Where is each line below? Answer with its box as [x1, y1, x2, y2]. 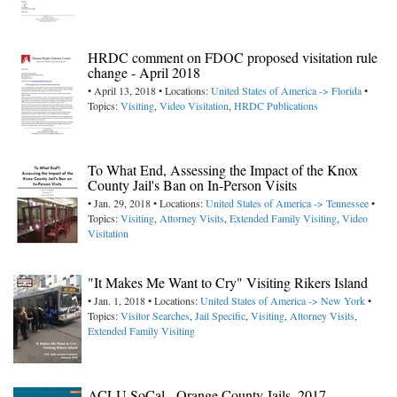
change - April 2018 [88, 63, 200, 82]
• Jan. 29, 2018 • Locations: [88, 196, 206, 211]
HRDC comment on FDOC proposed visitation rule [88, 48, 378, 67]
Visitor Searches [121, 308, 190, 323]
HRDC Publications [234, 98, 318, 113]
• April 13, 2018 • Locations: [88, 83, 211, 98]
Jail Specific [195, 308, 245, 323]
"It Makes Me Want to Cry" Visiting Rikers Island [88, 273, 368, 292]
